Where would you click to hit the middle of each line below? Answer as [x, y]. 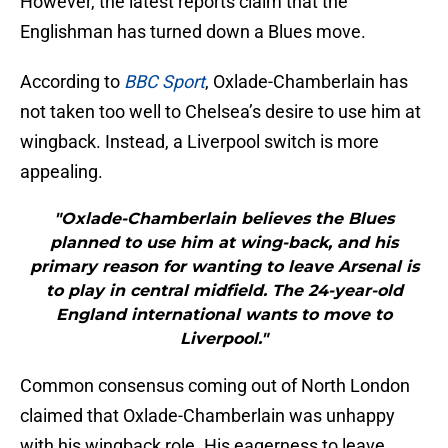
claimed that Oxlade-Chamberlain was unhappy [207, 416]
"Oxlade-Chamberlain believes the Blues [224, 219]
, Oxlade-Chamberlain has [306, 82]
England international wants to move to [224, 315]
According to [72, 82]
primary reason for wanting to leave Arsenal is [224, 267]
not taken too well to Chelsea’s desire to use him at [220, 112]
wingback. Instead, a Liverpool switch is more [199, 142]
